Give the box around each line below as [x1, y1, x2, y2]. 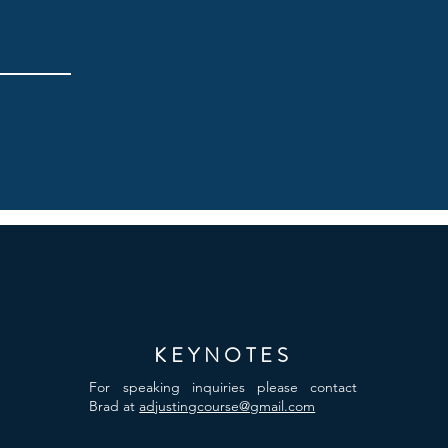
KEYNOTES [153, 341, 293, 370]
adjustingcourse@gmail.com [139, 397, 316, 415]
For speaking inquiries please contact [89, 378, 358, 396]
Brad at [89, 397, 140, 415]
